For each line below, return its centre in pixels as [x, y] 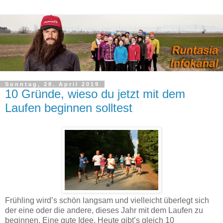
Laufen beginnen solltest [69, 108]
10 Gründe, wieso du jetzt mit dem [95, 94]
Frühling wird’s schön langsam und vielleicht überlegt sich [107, 200]
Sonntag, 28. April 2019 [52, 84]
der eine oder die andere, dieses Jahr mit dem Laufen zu [104, 210]
